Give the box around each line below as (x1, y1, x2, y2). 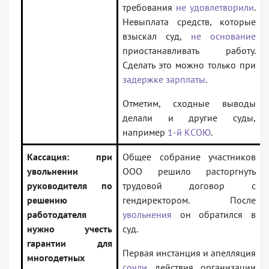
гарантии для (27, 237, 112, 250)
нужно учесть (27, 223, 112, 235)
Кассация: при (27, 151, 112, 163)
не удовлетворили (176, 1, 254, 14)
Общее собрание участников (122, 151, 256, 163)
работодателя (27, 208, 86, 221)
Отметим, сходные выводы (122, 97, 256, 110)
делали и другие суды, (122, 112, 256, 124)
